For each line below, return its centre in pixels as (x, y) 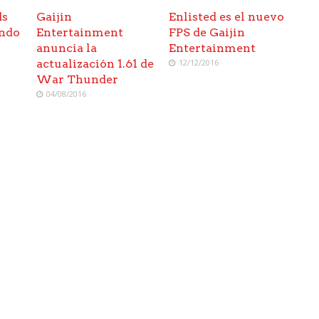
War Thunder (78, 80)
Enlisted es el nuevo (227, 17)
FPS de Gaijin (207, 33)
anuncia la (67, 48)
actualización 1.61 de (95, 64)
